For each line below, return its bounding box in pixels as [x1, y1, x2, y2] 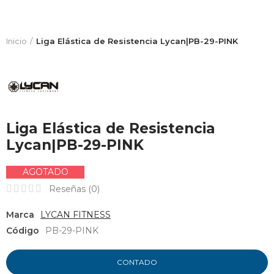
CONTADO [117, 257, 157, 267]
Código [6, 224, 39, 236]
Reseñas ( [49, 183, 91, 194]
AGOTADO [22, 166, 68, 177]
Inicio [6, 35, 27, 46]
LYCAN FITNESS [40, 209, 111, 220]
